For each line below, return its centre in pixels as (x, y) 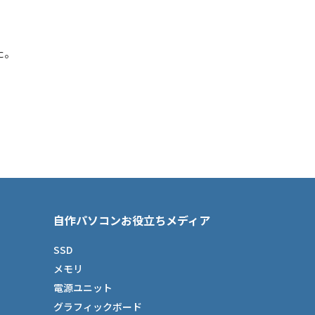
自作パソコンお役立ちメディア (132, 220)
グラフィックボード (98, 307)
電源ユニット (83, 288)
